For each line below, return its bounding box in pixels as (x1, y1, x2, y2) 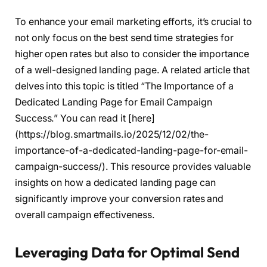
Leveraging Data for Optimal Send (15, 243, 240, 262)
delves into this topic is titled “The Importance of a (15, 80, 234, 92)
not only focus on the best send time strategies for (15, 32, 234, 44)
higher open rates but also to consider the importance (15, 48, 249, 60)
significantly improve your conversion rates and (15, 193, 224, 205)
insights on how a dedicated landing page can (15, 177, 216, 189)
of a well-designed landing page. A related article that (15, 64, 250, 76)
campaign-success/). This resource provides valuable (15, 161, 251, 173)
